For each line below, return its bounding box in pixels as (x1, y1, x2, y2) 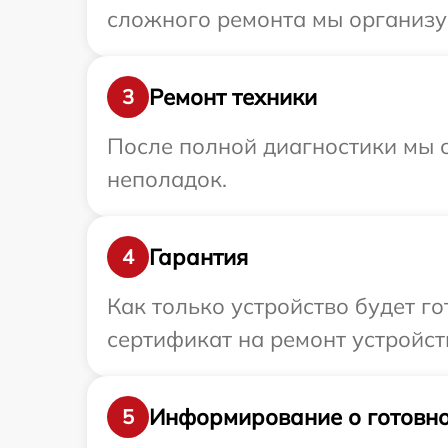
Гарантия (149, 242, 248, 271)
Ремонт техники (149, 82, 317, 111)
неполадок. (107, 165, 227, 194)
